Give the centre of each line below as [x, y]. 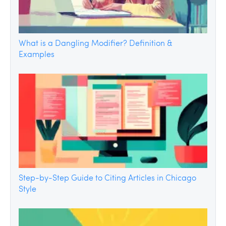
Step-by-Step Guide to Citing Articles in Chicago [107, 178]
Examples [37, 54]
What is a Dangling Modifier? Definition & [96, 43]
